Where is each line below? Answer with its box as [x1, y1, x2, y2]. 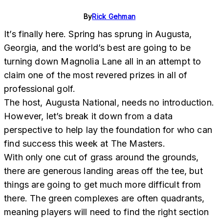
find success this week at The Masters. [4, 138, 165, 149]
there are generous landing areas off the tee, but [4, 166, 203, 176]
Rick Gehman [92, 12, 136, 21]
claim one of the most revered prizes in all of [4, 70, 188, 81]
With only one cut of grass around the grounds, [4, 152, 199, 163]
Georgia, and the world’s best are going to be [4, 43, 191, 53]
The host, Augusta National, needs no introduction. [4, 97, 214, 108]
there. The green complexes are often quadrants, [4, 193, 205, 204]
